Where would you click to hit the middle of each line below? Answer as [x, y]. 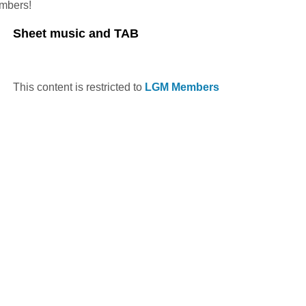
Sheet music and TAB [76, 33]
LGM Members [182, 87]
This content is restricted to [79, 87]
